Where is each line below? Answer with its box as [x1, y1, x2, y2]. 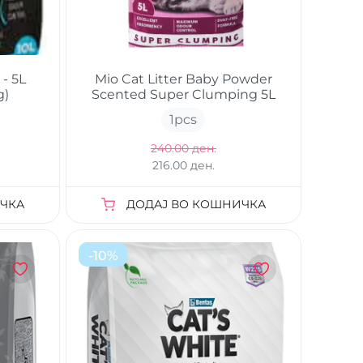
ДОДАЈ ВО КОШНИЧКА [126, 197, 266, 212]
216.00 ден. [152, 158, 215, 173]
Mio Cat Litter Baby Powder [94, 71, 272, 88]
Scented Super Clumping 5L [91, 87, 275, 103]
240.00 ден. [150, 141, 216, 156]
